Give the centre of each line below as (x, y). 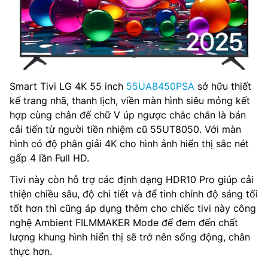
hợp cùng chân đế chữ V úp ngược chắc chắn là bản (128, 115)
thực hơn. (31, 252)
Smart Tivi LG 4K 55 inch (68, 86)
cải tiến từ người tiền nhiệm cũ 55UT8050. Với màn (125, 130)
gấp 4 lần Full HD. (49, 158)
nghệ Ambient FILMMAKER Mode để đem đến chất (124, 223)
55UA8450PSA (160, 86)
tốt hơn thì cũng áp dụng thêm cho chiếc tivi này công (133, 208)
